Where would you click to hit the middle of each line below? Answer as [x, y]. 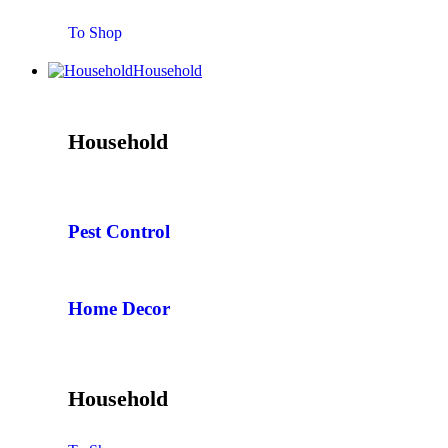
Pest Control [119, 231]
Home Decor [119, 309]
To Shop [95, 32]
